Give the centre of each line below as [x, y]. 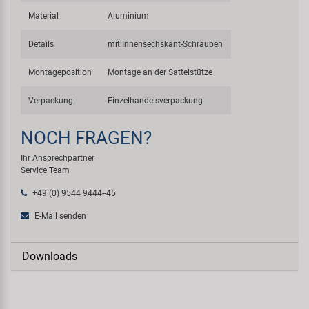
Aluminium [129, 16]
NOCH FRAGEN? [86, 138]
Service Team [45, 170]
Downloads [50, 256]
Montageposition [60, 72]
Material [44, 16]
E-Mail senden [59, 216]
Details [41, 44]
